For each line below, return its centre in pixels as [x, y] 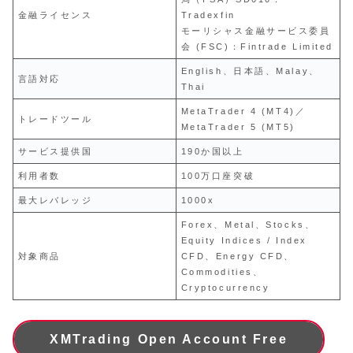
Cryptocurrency [225, 288]
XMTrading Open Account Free [169, 340]
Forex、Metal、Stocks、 [248, 225]
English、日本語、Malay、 [250, 71]
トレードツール [55, 119]
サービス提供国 [55, 152]
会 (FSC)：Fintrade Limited [257, 47]
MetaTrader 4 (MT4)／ [243, 111]
